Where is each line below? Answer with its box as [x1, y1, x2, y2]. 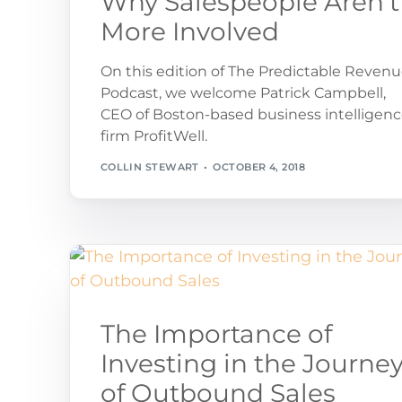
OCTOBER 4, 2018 [213, 160, 305, 173]
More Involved [100, 16, 279, 48]
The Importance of [100, 319, 332, 350]
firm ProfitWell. [100, 127, 207, 145]
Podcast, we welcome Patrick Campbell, [100, 84, 386, 102]
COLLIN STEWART [100, 160, 199, 173]
